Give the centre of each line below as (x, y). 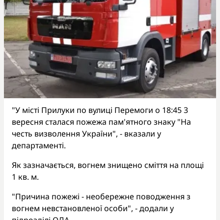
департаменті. (39, 145)
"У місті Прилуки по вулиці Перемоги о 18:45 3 (100, 110)
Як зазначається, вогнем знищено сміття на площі (108, 165)
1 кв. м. (25, 177)
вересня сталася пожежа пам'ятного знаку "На (101, 122)
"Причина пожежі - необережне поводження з (101, 196)
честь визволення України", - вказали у (86, 133)
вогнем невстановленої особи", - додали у (93, 208)
